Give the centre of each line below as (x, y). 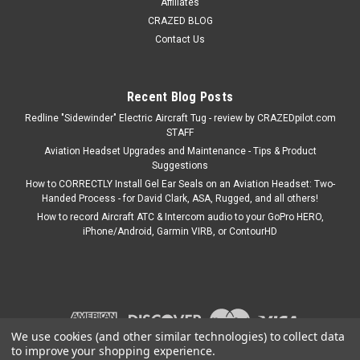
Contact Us (180, 40)
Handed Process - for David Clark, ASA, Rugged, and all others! (180, 199)
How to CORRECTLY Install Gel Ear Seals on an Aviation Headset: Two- (180, 184)
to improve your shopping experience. (114, 351)
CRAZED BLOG (180, 21)
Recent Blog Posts (180, 97)
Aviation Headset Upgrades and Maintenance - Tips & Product (180, 151)
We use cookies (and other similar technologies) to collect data (178, 336)
